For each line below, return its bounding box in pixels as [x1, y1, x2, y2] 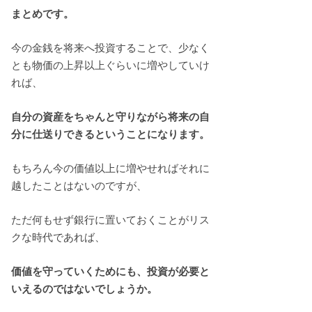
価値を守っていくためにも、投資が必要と [11, 265, 210, 277]
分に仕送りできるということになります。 [11, 128, 210, 140]
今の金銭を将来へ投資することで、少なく [11, 42, 210, 54]
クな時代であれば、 [11, 231, 105, 243]
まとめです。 [11, 8, 74, 19]
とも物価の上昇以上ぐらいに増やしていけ [11, 59, 210, 71]
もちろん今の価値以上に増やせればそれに [11, 162, 210, 174]
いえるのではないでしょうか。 [11, 283, 157, 295]
